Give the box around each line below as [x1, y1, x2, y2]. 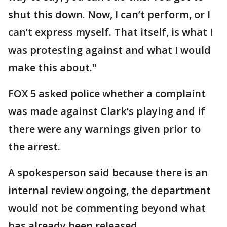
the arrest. [8, 139, 63, 154]
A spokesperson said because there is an [8, 165, 208, 179]
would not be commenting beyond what [8, 201, 206, 215]
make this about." [8, 60, 97, 74]
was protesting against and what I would [8, 43, 211, 57]
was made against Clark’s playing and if [8, 104, 205, 118]
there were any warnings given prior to [8, 122, 201, 136]
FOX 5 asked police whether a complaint [8, 86, 206, 100]
